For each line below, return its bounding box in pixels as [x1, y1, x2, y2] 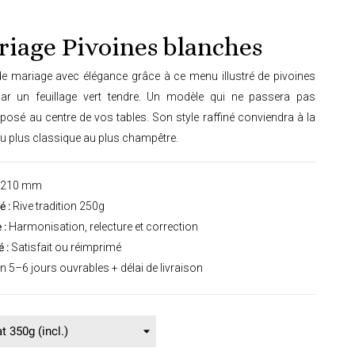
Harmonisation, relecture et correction [6, 220, 198, 234]
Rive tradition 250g [10, 200, 105, 213]
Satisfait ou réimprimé [9, 241, 121, 254]
